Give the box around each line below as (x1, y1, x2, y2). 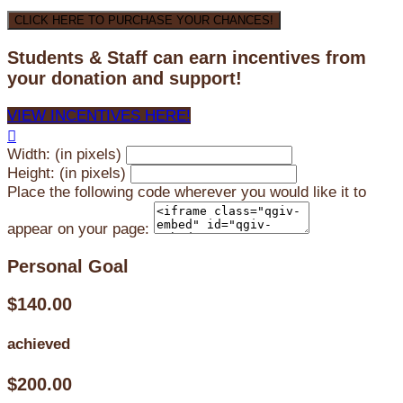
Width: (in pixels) (7, 145, 121, 163)
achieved (7, 336, 70, 354)
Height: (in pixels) (7, 164, 126, 182)
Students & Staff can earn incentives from (7, 47, 366, 67)
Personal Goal (7, 255, 129, 276)
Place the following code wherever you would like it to (7, 183, 366, 201)
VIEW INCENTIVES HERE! (7, 106, 191, 124)
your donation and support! (7, 67, 242, 88)
